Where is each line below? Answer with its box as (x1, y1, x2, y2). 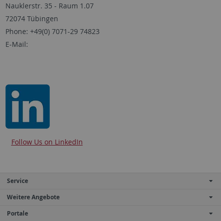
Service (7, 176, 28, 185)
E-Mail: (5, 39, 28, 49)
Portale (7, 209, 28, 218)
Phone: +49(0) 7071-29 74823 (5, 26, 100, 36)
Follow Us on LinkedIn (11, 137, 83, 147)
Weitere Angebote (7, 192, 60, 201)
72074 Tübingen (5, 13, 58, 23)
